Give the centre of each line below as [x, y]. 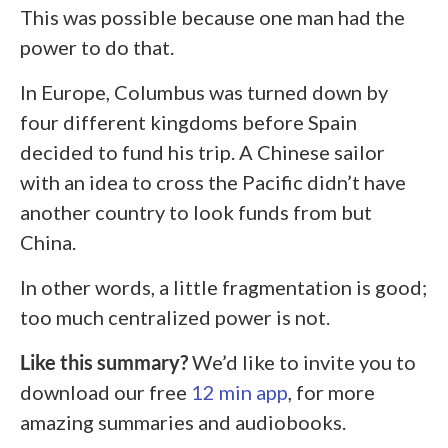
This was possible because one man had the [212, 17]
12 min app [239, 392]
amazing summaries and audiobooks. [183, 422]
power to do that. [97, 47]
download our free [105, 392]
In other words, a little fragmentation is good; [223, 287]
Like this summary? [106, 362]
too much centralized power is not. [175, 317]
